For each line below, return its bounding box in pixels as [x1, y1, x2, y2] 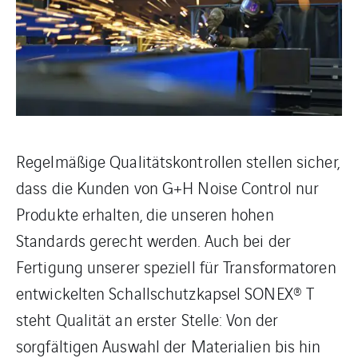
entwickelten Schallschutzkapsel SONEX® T [16, 281, 315, 305]
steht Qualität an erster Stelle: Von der [16, 308, 279, 332]
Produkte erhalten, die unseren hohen [16, 202, 274, 226]
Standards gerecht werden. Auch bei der [16, 229, 291, 253]
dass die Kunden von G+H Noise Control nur [16, 176, 320, 200]
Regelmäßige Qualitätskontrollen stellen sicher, [16, 149, 340, 173]
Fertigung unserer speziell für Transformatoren [16, 255, 336, 279]
